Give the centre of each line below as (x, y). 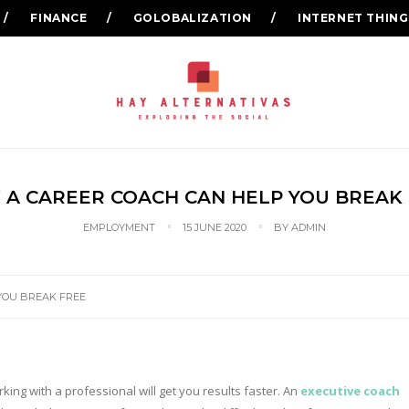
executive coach (350, 391)
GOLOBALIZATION (192, 18)
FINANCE (59, 18)
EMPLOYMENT (119, 227)
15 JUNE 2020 (215, 227)
